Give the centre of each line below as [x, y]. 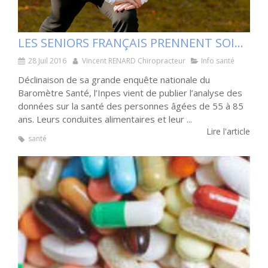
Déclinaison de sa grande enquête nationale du [114, 80]
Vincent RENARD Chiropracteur [134, 61]
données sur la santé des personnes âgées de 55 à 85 [131, 106]
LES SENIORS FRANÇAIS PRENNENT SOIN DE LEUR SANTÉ [239, 43]
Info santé [218, 61]
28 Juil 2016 [47, 61]
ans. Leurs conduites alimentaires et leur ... [105, 119]
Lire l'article [228, 131]
